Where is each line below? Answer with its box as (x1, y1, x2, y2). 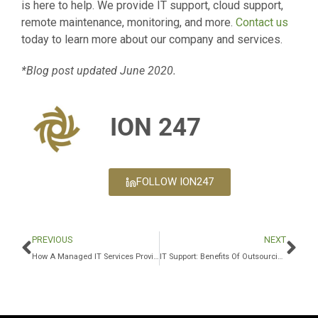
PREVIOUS (32, 234, 72, 245)
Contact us (236, 15, 288, 29)
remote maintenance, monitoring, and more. (21, 15, 236, 29)
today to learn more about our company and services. (21, 32, 283, 46)
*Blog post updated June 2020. (21, 63, 176, 77)
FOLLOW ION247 (136, 175, 214, 188)
